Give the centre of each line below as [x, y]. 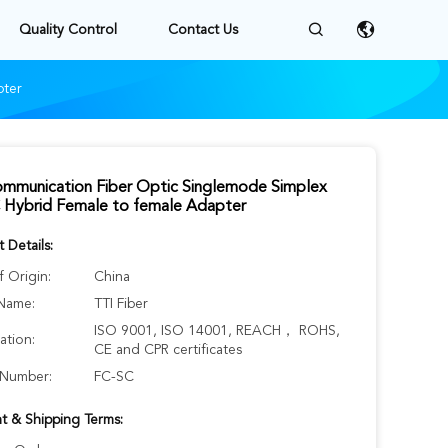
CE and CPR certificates [168, 350]
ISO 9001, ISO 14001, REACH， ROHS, [217, 331]
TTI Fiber [121, 304]
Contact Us [203, 29]
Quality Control [68, 29]
